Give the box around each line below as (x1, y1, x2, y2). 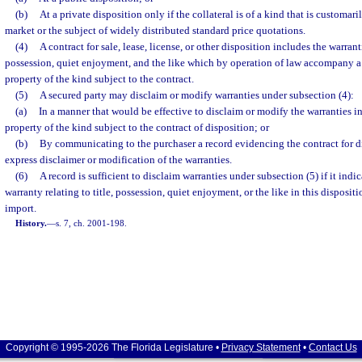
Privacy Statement (221, 342, 301, 353)
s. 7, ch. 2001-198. (56, 218, 128, 228)
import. (5, 202, 36, 214)
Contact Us (308, 342, 357, 353)
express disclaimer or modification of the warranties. (5, 154, 232, 166)
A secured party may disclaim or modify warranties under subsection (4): (39, 89, 354, 101)
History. (15, 218, 48, 228)
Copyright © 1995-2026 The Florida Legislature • (5, 342, 221, 353)
